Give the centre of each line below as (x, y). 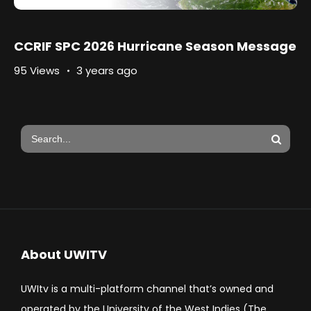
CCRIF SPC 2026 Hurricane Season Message (155, 47)
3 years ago (107, 71)
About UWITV (64, 255)
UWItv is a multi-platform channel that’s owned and (147, 289)
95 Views (37, 71)
